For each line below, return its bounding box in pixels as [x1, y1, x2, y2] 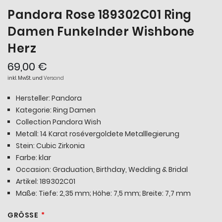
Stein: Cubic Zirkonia [16, 140, 85, 151]
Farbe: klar [16, 152, 51, 163]
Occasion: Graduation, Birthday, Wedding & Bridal [16, 164, 188, 174]
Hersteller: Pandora [16, 93, 82, 103]
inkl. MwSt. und [7, 74, 44, 82]
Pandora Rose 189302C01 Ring [7, 6, 192, 23]
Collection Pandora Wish [16, 116, 101, 127]
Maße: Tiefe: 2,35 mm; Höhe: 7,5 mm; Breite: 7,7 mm [16, 188, 191, 198]
